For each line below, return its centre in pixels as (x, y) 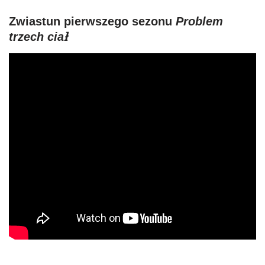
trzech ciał (38, 36)
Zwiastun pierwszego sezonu (92, 21)
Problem (199, 21)
